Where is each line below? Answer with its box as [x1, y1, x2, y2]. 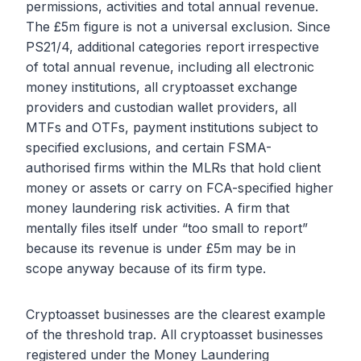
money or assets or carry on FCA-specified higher [26, 180, 334, 197]
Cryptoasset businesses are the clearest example [26, 306, 326, 323]
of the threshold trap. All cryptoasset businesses [26, 326, 323, 343]
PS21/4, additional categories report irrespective [26, 39, 319, 56]
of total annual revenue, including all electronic [26, 59, 314, 76]
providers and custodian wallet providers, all [26, 99, 297, 116]
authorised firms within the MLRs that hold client [26, 160, 321, 176]
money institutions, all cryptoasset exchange [26, 79, 297, 96]
